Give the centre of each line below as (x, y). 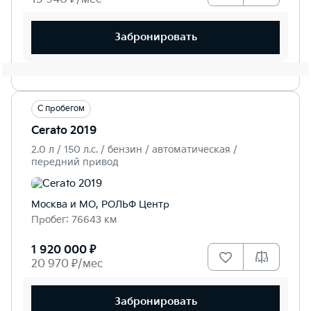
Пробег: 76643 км (74, 219)
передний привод (75, 162)
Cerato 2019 (64, 131)
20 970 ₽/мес (67, 264)
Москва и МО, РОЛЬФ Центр (100, 204)
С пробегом (61, 108)
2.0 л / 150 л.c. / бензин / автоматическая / (134, 149)
